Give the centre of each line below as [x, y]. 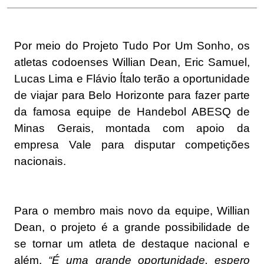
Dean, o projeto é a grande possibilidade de [132, 227]
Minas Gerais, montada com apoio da [132, 128]
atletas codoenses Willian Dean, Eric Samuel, [132, 62]
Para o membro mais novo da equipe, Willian [132, 211]
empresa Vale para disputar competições [132, 145]
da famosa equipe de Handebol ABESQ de [132, 112]
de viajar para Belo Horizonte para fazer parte [132, 95]
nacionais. [40, 161]
